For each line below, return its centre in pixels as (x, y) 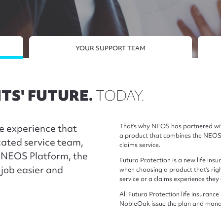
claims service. (140, 145)
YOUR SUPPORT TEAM (110, 48)
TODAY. (120, 96)
